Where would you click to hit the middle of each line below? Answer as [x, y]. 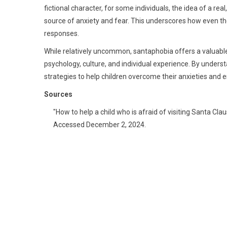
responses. [62, 33]
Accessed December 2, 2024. [100, 125]
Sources [58, 94]
